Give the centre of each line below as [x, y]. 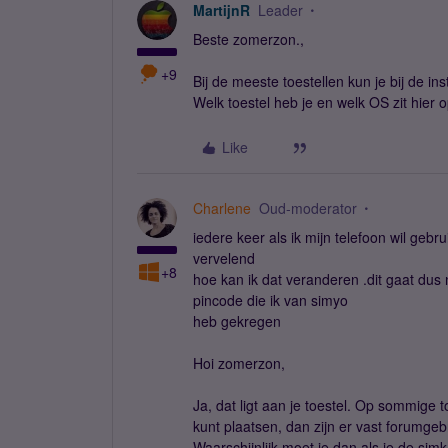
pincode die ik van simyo [270, 300]
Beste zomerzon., [248, 39]
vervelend [224, 258]
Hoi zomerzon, [239, 363]
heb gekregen [237, 321]
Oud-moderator [308, 208]
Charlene [222, 208]
